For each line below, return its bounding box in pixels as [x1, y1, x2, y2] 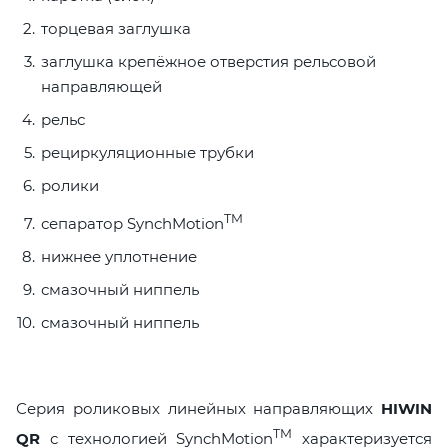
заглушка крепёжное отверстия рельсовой [41, 52, 376, 72]
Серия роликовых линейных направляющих [16, 399, 381, 419]
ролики [41, 176, 99, 196]
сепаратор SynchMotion [41, 214, 224, 234]
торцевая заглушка [41, 19, 191, 39]
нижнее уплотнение [41, 247, 197, 267]
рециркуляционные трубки [41, 143, 254, 163]
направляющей [41, 77, 162, 97]
